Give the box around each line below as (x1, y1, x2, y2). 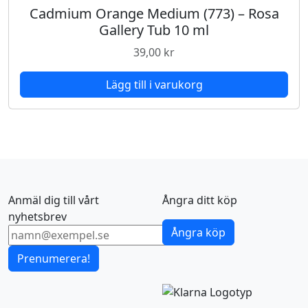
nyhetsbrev (8, 209, 67, 225)
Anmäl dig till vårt (8, 192, 99, 208)
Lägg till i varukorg (105, 77, 203, 93)
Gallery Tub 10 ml (99, 21, 209, 40)
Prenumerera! (17, 251, 90, 267)
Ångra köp (171, 225, 225, 241)
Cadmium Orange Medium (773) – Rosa (29, 4, 279, 23)
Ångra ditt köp (162, 192, 237, 208)
